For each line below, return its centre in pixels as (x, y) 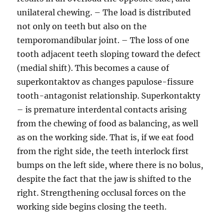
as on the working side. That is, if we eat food (106, 137)
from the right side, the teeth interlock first (103, 151)
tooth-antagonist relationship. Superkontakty (109, 96)
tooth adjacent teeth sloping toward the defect (109, 54)
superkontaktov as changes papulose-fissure (106, 82)
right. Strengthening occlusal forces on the (102, 193)
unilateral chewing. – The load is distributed (104, 12)
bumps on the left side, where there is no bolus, (110, 165)
